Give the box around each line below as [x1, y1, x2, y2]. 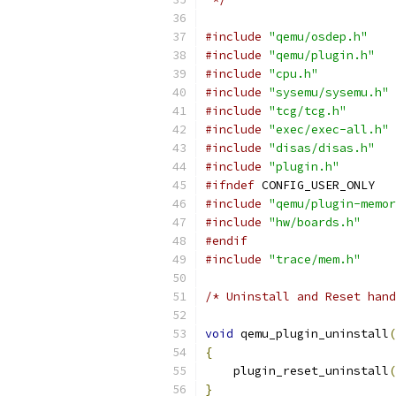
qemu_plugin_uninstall [233, 326, 389, 341]
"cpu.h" [269, 66, 318, 81]
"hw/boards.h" [269, 215, 361, 230]
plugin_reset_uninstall [205, 363, 389, 378]
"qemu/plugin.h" [269, 48, 375, 63]
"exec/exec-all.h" [269, 122, 389, 137]
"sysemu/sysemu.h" [269, 85, 389, 100]
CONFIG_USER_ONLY [255, 178, 375, 193]
